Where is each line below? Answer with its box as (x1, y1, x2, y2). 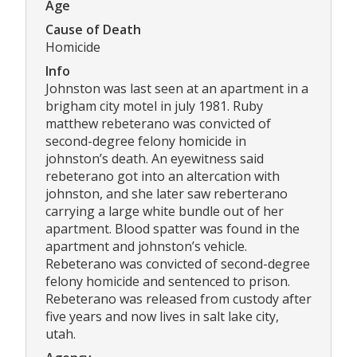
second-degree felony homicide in (45, 132, 246, 151)
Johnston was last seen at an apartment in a (45, 80, 308, 98)
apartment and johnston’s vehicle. (45, 237, 247, 256)
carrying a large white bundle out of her (45, 202, 284, 221)
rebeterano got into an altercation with (45, 167, 280, 186)
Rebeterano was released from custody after (45, 290, 312, 308)
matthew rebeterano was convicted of (45, 115, 271, 133)
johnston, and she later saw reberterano (45, 185, 288, 203)
